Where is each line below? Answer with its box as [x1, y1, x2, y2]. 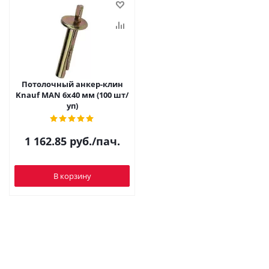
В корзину [53, 170, 91, 181]
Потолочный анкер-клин [21, 79, 123, 89]
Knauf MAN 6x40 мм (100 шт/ [16, 89, 128, 100]
